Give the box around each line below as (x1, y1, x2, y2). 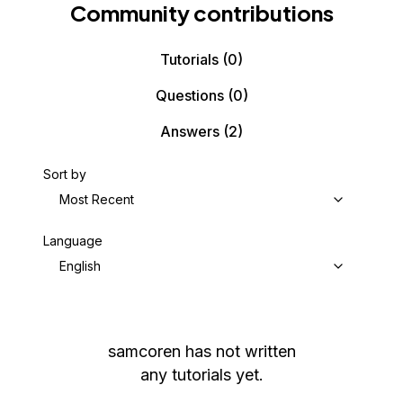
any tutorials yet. (139, 365, 264, 384)
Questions (155, 86, 224, 104)
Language (43, 233, 103, 248)
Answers (160, 122, 219, 140)
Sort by (43, 166, 86, 182)
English (59, 258, 101, 273)
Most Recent (59, 192, 134, 207)
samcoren (107, 342, 181, 361)
